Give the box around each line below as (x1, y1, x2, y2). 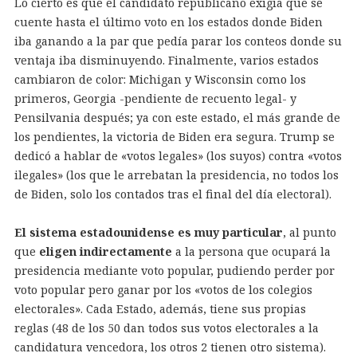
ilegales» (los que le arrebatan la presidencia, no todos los (14, 167, 339, 182)
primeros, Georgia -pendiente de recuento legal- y (14, 90, 296, 106)
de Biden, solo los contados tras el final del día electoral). (14, 186, 331, 202)
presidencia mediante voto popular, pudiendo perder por (14, 262, 335, 278)
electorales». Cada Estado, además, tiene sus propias (14, 300, 306, 316)
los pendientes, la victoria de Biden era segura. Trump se (14, 128, 335, 144)
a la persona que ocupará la (171, 243, 331, 259)
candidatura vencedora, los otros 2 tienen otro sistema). (14, 339, 326, 355)
